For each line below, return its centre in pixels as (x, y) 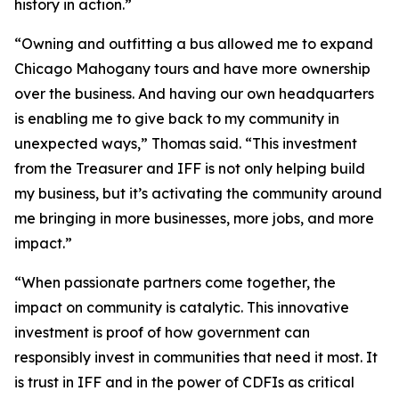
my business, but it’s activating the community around (198, 193)
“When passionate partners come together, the (175, 282)
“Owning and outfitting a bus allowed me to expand (194, 44)
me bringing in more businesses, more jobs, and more (194, 218)
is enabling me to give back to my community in (177, 118)
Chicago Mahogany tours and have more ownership (192, 69)
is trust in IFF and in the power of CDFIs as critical (184, 382)
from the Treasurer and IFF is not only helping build (190, 168)
